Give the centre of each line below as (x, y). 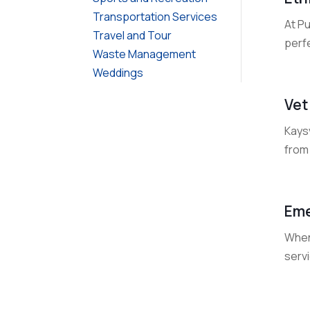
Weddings (118, 72)
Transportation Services (155, 16)
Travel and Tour (133, 35)
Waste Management (145, 54)
